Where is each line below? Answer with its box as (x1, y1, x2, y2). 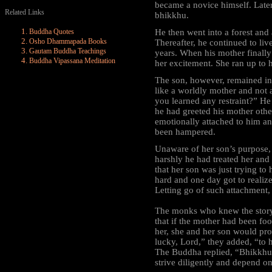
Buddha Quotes (29, 27, 74, 36)
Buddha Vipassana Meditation (29, 56, 115, 65)
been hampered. (155, 127, 216, 137)
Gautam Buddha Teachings (29, 47, 106, 55)
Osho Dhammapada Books (29, 37, 107, 46)
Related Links (5, 8, 44, 16)
